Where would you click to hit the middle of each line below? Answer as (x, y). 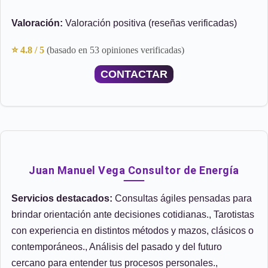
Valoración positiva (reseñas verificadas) (150, 23)
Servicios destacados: (62, 198)
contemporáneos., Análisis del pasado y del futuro (117, 247)
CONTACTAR (134, 74)
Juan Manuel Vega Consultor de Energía (134, 170)
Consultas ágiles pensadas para (182, 198)
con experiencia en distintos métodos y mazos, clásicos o (133, 231)
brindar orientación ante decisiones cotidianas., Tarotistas (133, 214)
